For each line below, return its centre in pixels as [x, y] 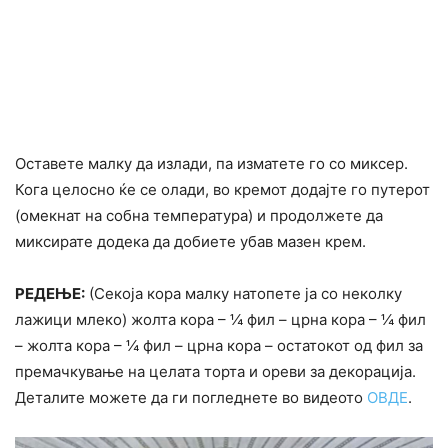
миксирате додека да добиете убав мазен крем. [190, 242]
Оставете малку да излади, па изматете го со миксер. [211, 164]
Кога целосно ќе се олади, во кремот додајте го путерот [222, 190]
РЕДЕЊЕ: [50, 294]
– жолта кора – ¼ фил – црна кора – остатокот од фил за [219, 346]
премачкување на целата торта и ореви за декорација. [215, 372]
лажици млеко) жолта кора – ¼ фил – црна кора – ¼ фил [220, 320]
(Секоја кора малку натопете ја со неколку [243, 294]
